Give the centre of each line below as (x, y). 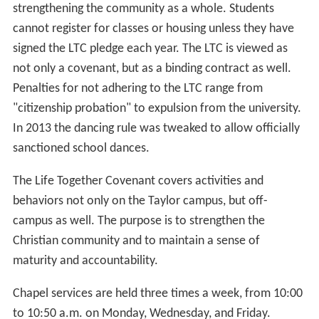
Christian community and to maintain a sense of (136, 241)
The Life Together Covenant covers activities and (138, 182)
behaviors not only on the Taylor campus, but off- (140, 202)
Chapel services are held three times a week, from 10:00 (157, 294)
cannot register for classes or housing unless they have (153, 29)
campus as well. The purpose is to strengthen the (138, 221)
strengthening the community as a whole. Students (143, 9)
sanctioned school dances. (81, 149)
